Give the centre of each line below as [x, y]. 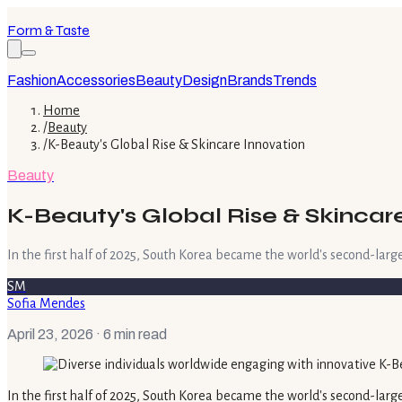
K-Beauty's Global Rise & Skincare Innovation [176, 144]
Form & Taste [48, 30]
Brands [250, 80]
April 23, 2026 [50, 334]
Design [205, 80]
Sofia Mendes [46, 303]
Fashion [32, 80]
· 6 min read [130, 334]
